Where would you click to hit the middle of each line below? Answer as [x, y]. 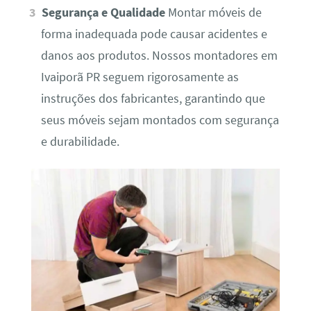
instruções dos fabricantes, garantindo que [153, 99]
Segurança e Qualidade [104, 13]
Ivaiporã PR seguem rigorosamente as [140, 77]
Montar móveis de [214, 13]
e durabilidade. [80, 142]
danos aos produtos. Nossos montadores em [159, 56]
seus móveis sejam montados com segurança [160, 120]
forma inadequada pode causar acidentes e [154, 34]
